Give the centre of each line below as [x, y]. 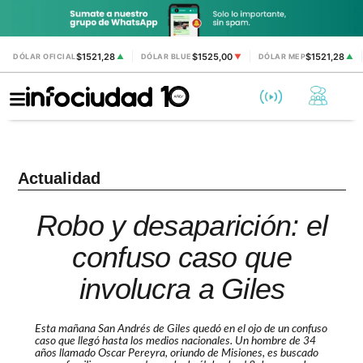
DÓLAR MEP [282, 57]
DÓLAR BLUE [166, 57]
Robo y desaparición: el [182, 225]
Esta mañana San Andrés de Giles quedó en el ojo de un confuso [181, 329]
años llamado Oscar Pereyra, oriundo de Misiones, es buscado [176, 354]
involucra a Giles [182, 288]
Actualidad [60, 178]
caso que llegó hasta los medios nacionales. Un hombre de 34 [175, 342]
